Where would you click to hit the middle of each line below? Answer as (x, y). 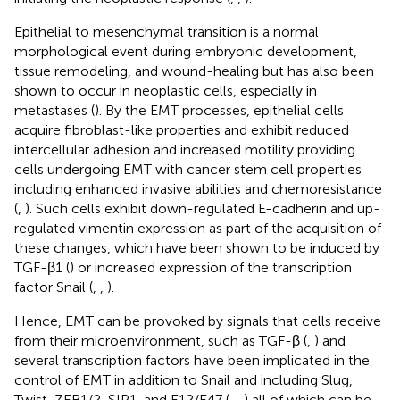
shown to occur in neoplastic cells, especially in (166, 90)
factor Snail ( (54, 287)
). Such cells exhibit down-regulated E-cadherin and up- (203, 208)
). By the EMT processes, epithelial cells (219, 110)
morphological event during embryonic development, (186, 51)
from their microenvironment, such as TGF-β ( (161, 340)
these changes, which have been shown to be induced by (197, 247)
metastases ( (54, 110)
